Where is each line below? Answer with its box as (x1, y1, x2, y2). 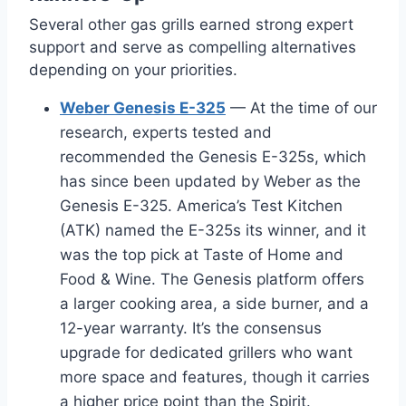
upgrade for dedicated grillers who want (60, 343, 353, 362)
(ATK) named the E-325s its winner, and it (60, 220, 366, 239)
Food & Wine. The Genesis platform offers (60, 269, 364, 288)
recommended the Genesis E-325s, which (60, 147, 366, 166)
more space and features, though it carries (60, 367, 370, 386)
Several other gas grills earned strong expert (29, 15, 353, 34)
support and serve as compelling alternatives (29, 38, 356, 57)
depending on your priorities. (29, 61, 237, 80)
